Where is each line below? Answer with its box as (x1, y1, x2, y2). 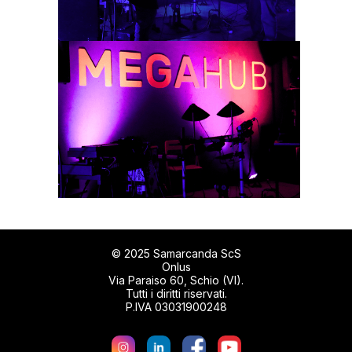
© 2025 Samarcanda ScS (111, 247, 241, 261)
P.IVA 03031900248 (125, 300, 227, 314)
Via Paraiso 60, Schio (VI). (108, 273, 244, 288)
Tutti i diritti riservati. (125, 287, 227, 301)
